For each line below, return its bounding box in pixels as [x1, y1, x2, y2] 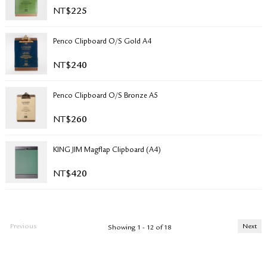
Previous [10, 223, 36, 231]
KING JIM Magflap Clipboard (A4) [52, 147, 161, 154]
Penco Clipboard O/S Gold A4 [52, 38, 151, 46]
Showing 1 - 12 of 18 [108, 225, 171, 232]
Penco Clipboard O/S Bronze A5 [52, 92, 158, 100]
